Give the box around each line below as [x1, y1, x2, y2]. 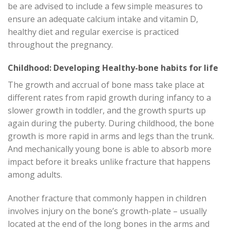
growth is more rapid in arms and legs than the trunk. [8, 130, 214, 142]
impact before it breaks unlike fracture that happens [8, 156, 210, 168]
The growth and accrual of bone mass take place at [8, 79, 204, 91]
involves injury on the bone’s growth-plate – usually [8, 205, 207, 217]
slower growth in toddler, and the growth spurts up [8, 105, 206, 117]
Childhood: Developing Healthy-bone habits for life [8, 62, 218, 74]
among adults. [8, 169, 62, 181]
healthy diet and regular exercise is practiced [8, 26, 179, 37]
